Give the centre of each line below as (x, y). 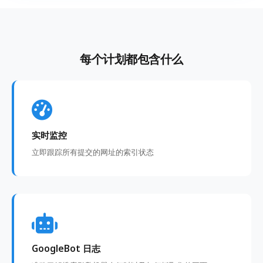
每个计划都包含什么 (131, 59)
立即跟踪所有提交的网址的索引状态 (93, 152)
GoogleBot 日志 (66, 248)
